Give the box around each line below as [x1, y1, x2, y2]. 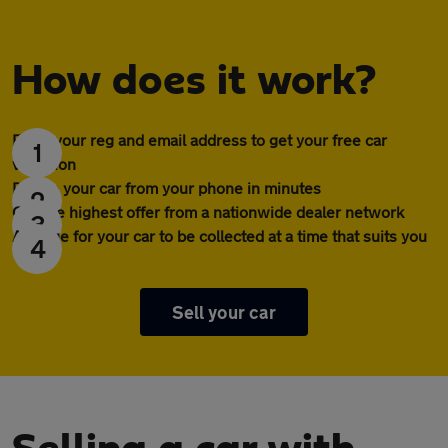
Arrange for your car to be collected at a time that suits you [12, 226, 427, 245]
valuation [12, 154, 76, 173]
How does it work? [12, 59, 376, 103]
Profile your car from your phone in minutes [12, 178, 321, 197]
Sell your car [172, 301, 276, 323]
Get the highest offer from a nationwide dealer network [12, 202, 404, 221]
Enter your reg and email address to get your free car [12, 130, 387, 149]
